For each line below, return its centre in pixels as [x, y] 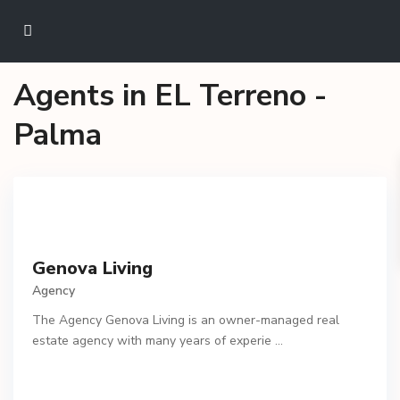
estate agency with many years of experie [154, 341]
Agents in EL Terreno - [170, 96]
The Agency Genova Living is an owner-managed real [186, 321]
